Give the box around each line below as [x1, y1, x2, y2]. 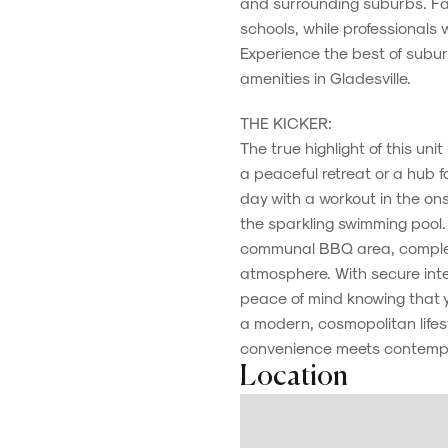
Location [240, 363, 348, 391]
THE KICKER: [240, 113, 332, 132]
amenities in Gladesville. [240, 68, 411, 87]
